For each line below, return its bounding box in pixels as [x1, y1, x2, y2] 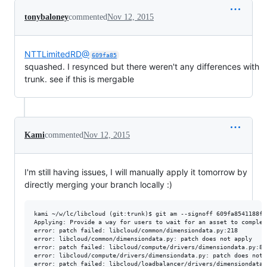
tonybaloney [24, 13, 69, 21]
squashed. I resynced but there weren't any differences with [24, 61, 259, 72]
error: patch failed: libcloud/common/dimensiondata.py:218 [34, 227, 238, 234]
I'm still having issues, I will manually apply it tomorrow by [24, 167, 247, 177]
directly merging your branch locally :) [24, 179, 172, 190]
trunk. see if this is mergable [24, 74, 134, 84]
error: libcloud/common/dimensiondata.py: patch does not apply [34, 235, 252, 242]
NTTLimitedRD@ [24, 49, 89, 59]
